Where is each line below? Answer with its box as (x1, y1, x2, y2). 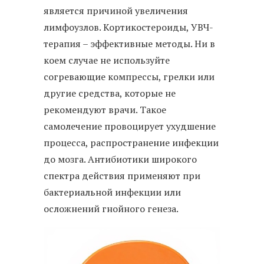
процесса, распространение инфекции (44, 136, 219, 149)
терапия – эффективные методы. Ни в (44, 37, 215, 50)
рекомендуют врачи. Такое (44, 103, 166, 116)
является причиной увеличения (44, 4, 188, 17)
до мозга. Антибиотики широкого (44, 152, 197, 166)
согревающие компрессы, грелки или (44, 70, 214, 83)
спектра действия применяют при (44, 169, 200, 182)
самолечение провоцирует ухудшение (44, 119, 216, 133)
